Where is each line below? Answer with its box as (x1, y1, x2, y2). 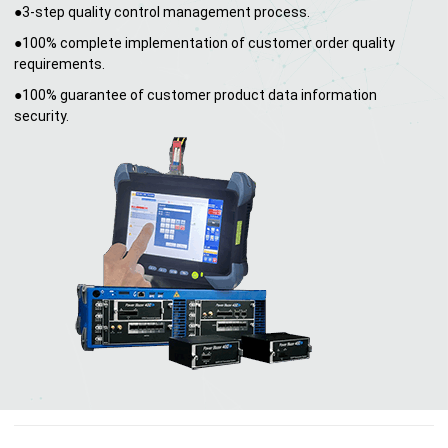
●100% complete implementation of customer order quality (14, 34, 395, 51)
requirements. (14, 55, 105, 72)
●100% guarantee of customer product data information (14, 86, 377, 103)
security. (14, 107, 69, 124)
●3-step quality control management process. (14, 3, 310, 20)
